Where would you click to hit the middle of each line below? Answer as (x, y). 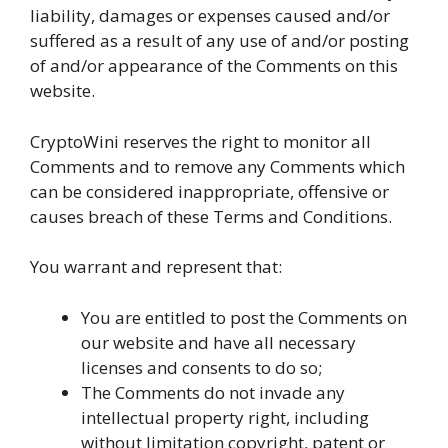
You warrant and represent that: (156, 266)
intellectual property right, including (225, 417)
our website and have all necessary (218, 342)
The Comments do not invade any (213, 392)
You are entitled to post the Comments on (244, 317)
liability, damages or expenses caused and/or (210, 15)
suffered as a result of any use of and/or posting (219, 40)
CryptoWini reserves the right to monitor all (200, 141)
